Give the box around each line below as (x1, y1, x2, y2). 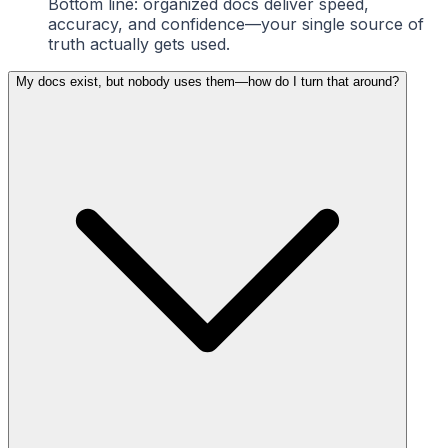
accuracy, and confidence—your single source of (48, 13, 424, 34)
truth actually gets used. (48, 33, 230, 54)
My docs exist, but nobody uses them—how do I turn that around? (16, 73, 399, 89)
